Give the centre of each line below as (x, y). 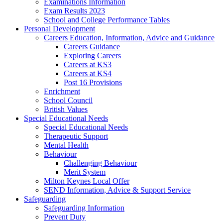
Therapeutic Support (76, 136)
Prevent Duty (65, 217)
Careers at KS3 (88, 64)
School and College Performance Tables (107, 19)
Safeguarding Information (84, 208)
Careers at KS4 (88, 73)
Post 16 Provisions (93, 82)
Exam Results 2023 (74, 10)
